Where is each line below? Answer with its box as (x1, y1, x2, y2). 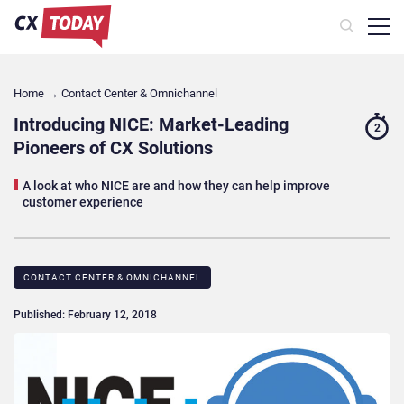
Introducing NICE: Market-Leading (14, 113, 289, 135)
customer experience (23, 194, 143, 209)
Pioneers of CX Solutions (14, 136, 213, 159)
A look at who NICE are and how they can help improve (23, 178, 330, 193)
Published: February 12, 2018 (14, 308, 157, 321)
